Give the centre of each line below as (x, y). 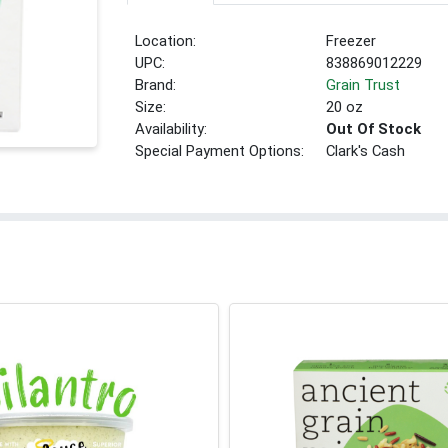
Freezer (351, 41)
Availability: (171, 129)
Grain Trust (363, 85)
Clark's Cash (366, 151)
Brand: (156, 85)
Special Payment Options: (220, 151)
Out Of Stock (374, 129)
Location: (166, 41)
